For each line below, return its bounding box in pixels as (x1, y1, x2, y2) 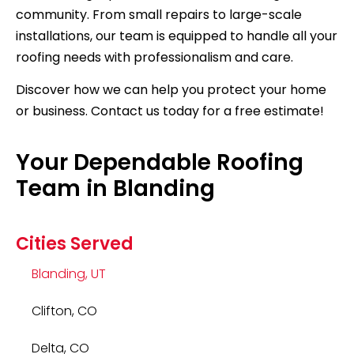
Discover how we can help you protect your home (16, 81, 326, 100)
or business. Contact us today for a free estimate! (16, 102, 324, 121)
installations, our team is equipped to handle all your (16, 26, 337, 45)
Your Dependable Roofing (16, 146, 303, 178)
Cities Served (16, 231, 134, 256)
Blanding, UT (32, 264, 106, 283)
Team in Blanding (16, 172, 215, 204)
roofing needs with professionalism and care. (16, 47, 296, 66)
